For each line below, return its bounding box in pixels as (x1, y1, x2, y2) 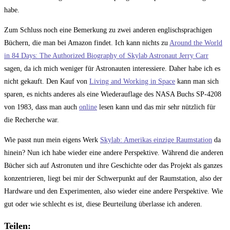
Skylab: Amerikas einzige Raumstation (100, 136, 212, 144)
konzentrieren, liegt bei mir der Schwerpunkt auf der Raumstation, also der (4, 174, 222, 182)
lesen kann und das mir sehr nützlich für (97, 103, 216, 111)
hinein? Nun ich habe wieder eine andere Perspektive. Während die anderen (4, 148, 223, 157)
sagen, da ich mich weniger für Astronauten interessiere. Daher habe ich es (4, 64, 220, 72)
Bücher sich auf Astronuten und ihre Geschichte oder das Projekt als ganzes (4, 161, 222, 169)
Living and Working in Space (89, 77, 175, 85)
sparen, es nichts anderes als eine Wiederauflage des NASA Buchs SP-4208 (4, 90, 221, 98)
